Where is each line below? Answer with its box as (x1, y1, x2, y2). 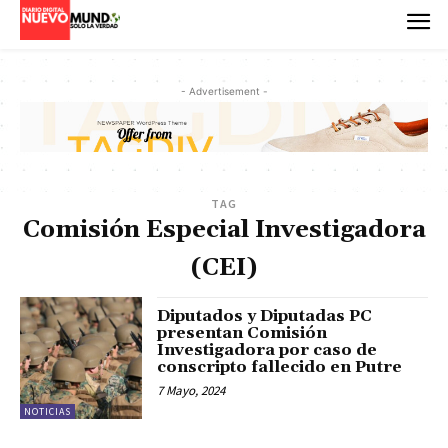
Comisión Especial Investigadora (22, 215, 426, 246)
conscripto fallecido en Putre (157, 357, 403, 378)
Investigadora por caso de (157, 340, 378, 361)
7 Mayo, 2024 (157, 382, 226, 400)
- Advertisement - (180, 84, 268, 97)
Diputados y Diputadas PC (157, 306, 373, 327)
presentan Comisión (157, 323, 328, 344)
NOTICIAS (24, 405, 71, 419)
